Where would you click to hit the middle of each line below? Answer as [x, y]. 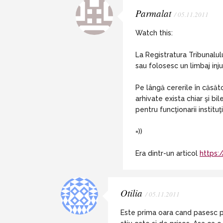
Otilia [131, 193]
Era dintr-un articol [167, 153]
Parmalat [153, 13]
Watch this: [154, 33]
